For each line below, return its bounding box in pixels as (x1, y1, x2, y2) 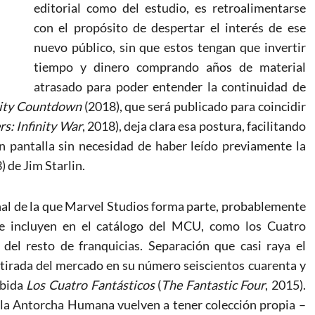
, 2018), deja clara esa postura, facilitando (82, 117, 306, 134)
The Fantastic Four (161, 276, 266, 292)
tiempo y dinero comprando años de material (34, 58, 306, 75)
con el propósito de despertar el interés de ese (34, 19, 306, 35)
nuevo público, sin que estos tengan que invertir (34, 39, 306, 55)
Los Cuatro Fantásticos (26, 276, 158, 292)
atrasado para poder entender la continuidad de (34, 78, 306, 94)
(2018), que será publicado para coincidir (84, 98, 306, 114)
